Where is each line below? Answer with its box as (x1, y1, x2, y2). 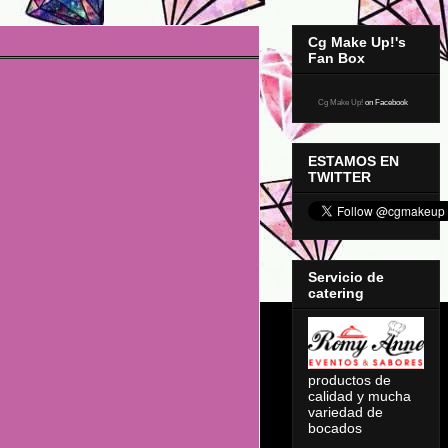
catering (308, 285, 364, 302)
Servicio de (308, 269, 384, 286)
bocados (308, 420, 362, 437)
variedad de (308, 404, 383, 421)
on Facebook (363, 98, 408, 108)
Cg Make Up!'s (308, 34, 406, 51)
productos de (308, 372, 391, 389)
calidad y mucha (308, 388, 411, 405)
